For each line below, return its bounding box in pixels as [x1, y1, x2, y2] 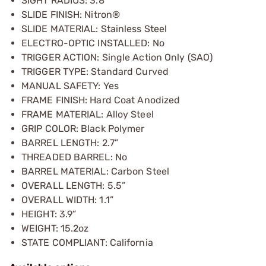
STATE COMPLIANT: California [21, 237, 153, 248]
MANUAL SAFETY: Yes [21, 80, 119, 91]
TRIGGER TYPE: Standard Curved [21, 66, 169, 77]
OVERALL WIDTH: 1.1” [21, 194, 113, 205]
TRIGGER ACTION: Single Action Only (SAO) [21, 52, 213, 63]
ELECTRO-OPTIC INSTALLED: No [21, 37, 164, 49]
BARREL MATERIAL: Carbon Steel [21, 166, 169, 177]
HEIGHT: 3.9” [21, 208, 77, 220]
